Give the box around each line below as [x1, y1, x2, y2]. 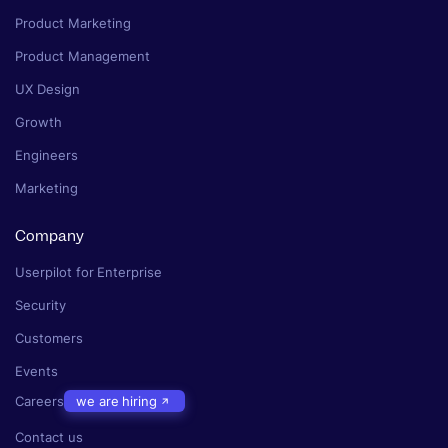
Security [15, 297, 66, 314]
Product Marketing [15, 15, 131, 32]
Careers [15, 392, 64, 409]
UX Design [15, 81, 80, 98]
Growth [15, 114, 62, 131]
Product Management [15, 48, 150, 65]
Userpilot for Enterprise [15, 264, 163, 281]
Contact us [15, 429, 83, 446]
